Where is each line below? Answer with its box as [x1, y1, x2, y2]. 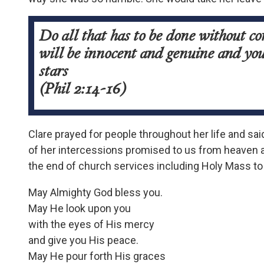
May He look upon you [28, 202, 131, 215]
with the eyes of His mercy [28, 218, 154, 231]
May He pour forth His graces [28, 250, 166, 263]
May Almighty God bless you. [28, 186, 163, 199]
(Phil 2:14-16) [39, 78, 125, 100]
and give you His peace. [28, 234, 138, 247]
